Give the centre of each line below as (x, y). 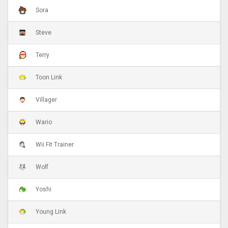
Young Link (51, 212)
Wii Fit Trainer (55, 145)
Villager (46, 100)
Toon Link (49, 78)
